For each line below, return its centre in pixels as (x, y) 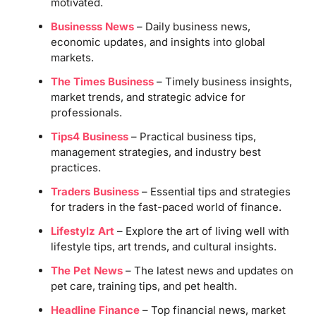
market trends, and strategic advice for (148, 97)
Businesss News (92, 26)
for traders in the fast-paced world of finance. (166, 207)
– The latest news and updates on (208, 270)
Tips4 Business (89, 136)
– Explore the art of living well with (201, 231)
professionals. (86, 112)
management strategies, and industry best (156, 152)
